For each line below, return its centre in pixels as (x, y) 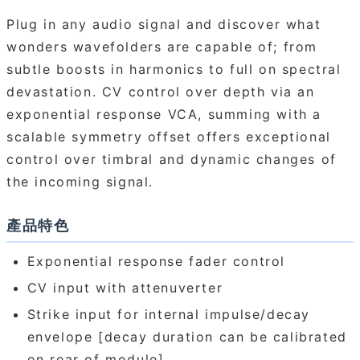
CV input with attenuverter (125, 287)
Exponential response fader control (156, 262)
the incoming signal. (80, 181)
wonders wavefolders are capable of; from (162, 46)
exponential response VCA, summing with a (164, 114)
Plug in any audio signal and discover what (164, 24)
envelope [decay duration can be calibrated (187, 336)
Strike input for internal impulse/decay (168, 314)
